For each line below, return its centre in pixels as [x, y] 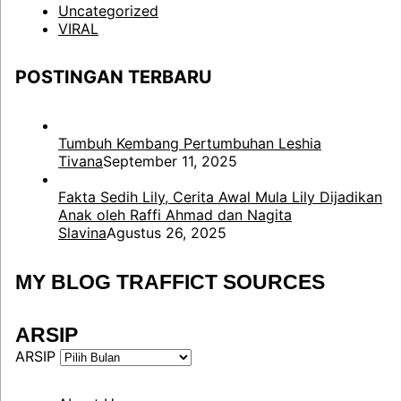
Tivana [81, 161]
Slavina [82, 233]
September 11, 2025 [170, 161]
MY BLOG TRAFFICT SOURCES [170, 282]
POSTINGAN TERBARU [114, 77]
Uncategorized [108, 11]
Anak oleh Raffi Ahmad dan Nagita [175, 215]
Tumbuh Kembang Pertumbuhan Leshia [190, 143]
